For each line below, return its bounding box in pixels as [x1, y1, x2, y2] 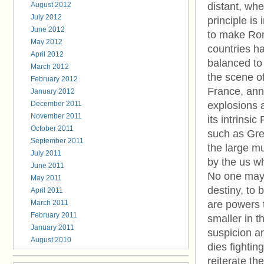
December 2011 [31, 100, 82, 108]
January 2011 [31, 223, 74, 232]
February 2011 [31, 211, 77, 219]
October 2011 [31, 124, 74, 133]
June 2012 [31, 25, 65, 34]
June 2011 [31, 161, 64, 170]
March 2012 [31, 62, 69, 71]
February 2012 [31, 75, 78, 83]
